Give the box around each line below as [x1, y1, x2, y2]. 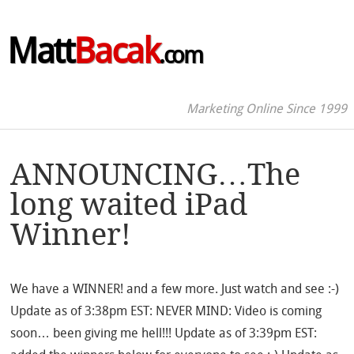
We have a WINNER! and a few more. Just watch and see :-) [10, 281, 340, 296]
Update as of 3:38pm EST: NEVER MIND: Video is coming [10, 303, 322, 318]
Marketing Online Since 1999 [186, 101, 348, 116]
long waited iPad [10, 186, 248, 224]
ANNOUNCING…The [10, 156, 301, 194]
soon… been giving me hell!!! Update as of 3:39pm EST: [10, 325, 318, 341]
